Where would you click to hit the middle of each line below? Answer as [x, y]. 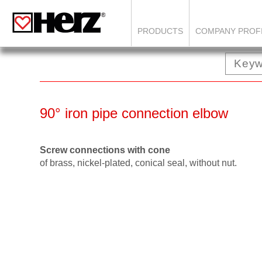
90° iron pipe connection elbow [134, 113]
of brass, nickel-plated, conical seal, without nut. [138, 163]
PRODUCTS [160, 31]
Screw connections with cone [105, 150]
